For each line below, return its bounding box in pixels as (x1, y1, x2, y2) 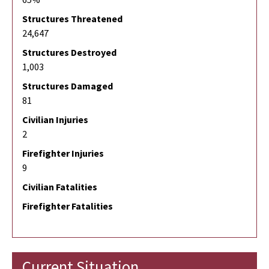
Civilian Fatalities (22, 180, 97, 193)
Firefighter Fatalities (22, 199, 113, 212)
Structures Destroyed (22, 46, 116, 58)
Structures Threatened (22, 12, 122, 25)
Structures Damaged (22, 79, 113, 92)
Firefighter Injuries (22, 147, 104, 159)
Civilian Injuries (22, 113, 88, 125)
